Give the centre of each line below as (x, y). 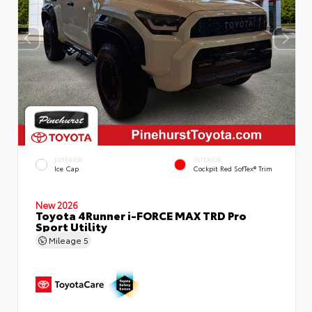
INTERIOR (207, 160)
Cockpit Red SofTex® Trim (233, 169)
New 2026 (57, 204)
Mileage (65, 240)
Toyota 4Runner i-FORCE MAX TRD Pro (141, 214)
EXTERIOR (69, 160)
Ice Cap (67, 169)
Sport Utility (71, 226)
